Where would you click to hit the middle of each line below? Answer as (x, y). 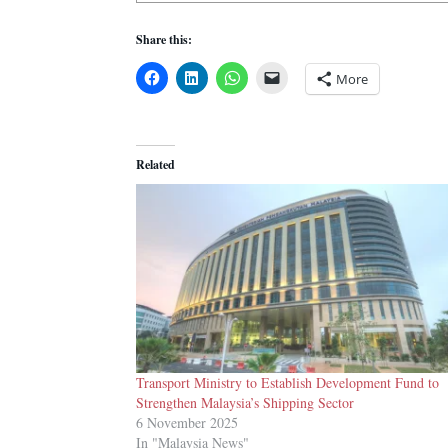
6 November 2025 (187, 422)
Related (155, 164)
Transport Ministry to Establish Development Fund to (287, 382)
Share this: (164, 40)
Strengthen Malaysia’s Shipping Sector (245, 402)
